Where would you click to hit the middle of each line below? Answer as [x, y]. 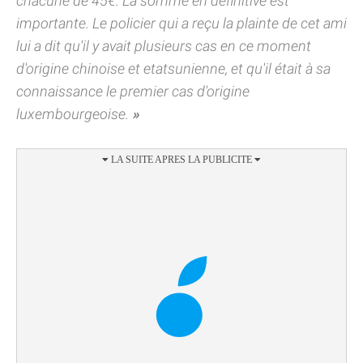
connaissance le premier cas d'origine [133, 91]
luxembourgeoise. [73, 114]
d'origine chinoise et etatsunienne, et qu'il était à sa [173, 68]
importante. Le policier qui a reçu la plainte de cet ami [181, 23]
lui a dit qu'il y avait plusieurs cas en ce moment [164, 46]
